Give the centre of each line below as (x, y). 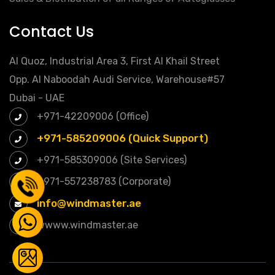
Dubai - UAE (37, 98)
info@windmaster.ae (89, 203)
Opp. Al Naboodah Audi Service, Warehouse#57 (117, 80)
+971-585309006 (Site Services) (110, 160)
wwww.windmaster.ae (86, 225)
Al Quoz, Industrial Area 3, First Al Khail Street (114, 61)
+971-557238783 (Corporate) (103, 182)
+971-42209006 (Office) (91, 117)
